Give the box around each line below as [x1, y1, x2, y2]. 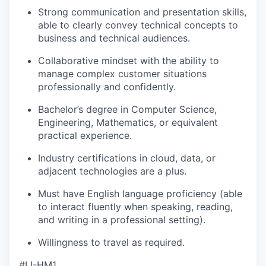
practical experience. [38, 129, 132, 142]
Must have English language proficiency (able [38, 188, 242, 200]
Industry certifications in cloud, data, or [38, 152, 216, 164]
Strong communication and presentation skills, [38, 6, 246, 18]
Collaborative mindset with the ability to [38, 55, 219, 67]
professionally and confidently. [38, 81, 176, 93]
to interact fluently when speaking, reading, [38, 201, 233, 213]
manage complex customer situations [38, 68, 207, 80]
